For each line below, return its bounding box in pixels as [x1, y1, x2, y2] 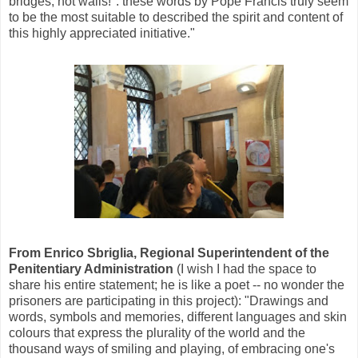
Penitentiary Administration [9, 261, 173, 276]
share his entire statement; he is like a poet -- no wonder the [9, 277, 344, 292]
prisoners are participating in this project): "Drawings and [9, 293, 328, 308]
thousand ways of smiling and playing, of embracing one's [9, 341, 335, 356]
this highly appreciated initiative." [9, 26, 195, 40]
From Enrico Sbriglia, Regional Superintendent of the [9, 245, 329, 260]
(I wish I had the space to [173, 261, 316, 276]
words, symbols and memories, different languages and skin [9, 309, 347, 324]
